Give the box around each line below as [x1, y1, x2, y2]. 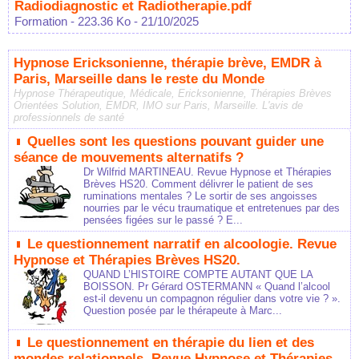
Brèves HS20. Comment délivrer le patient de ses [83, 178, 313, 191]
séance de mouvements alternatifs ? [14, 150, 244, 166]
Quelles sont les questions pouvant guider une [27, 134, 324, 150]
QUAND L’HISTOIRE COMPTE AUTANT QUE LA [83, 268, 313, 281]
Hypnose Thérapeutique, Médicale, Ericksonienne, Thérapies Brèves [14, 87, 332, 100]
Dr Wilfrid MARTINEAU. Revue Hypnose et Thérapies [83, 166, 332, 179]
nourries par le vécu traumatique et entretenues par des [83, 202, 340, 215]
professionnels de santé [14, 111, 124, 124]
